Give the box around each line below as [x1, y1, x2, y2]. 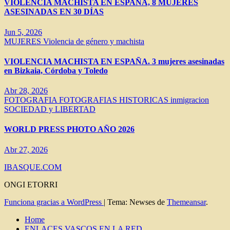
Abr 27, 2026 [4, 145, 48, 154]
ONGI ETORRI [4, 180, 57, 189]
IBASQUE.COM [4, 162, 62, 171]
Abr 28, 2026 [4, 86, 48, 95]
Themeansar [167, 197, 206, 206]
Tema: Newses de [107, 197, 167, 206]
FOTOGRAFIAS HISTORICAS [59, 95, 170, 105]
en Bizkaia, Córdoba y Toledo [4, 66, 108, 75]
